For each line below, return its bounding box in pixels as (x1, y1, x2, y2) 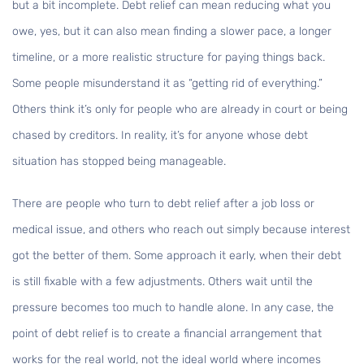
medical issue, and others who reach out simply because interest (12, 223, 350, 237)
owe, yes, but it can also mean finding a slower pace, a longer (12, 24, 331, 39)
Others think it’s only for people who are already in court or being (12, 102, 348, 117)
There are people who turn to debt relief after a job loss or (12, 197, 314, 211)
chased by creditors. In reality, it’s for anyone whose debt (12, 128, 308, 143)
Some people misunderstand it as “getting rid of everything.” (12, 76, 323, 91)
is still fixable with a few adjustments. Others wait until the (12, 275, 313, 289)
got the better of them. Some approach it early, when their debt (12, 249, 341, 263)
